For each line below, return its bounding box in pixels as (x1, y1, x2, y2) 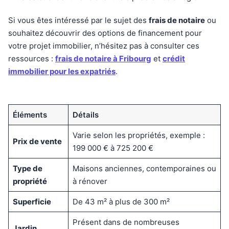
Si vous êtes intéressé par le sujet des (8, 15, 149, 25)
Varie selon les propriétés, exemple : (72, 130, 205, 140)
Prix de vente (12, 136, 62, 146)
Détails (72, 109, 99, 120)
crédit (163, 53, 185, 63)
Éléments (12, 109, 47, 120)
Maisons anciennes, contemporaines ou (72, 163, 216, 173)
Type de (12, 163, 42, 173)
